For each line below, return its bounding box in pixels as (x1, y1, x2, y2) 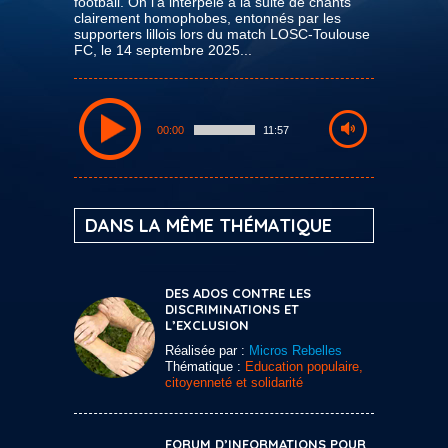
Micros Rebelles (249, 342, 342, 358)
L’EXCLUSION (165, 316, 249, 333)
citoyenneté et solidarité (165, 374, 303, 390)
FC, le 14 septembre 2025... (74, 41, 252, 58)
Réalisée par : (165, 342, 249, 358)
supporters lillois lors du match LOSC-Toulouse (74, 25, 370, 42)
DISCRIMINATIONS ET (165, 300, 299, 317)
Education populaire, (245, 358, 363, 374)
